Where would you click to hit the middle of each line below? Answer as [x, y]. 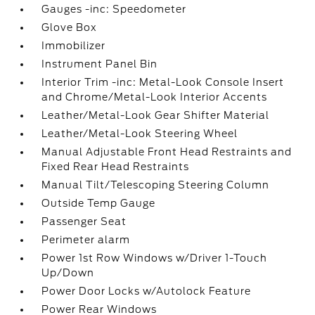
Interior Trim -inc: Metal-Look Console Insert [163, 82]
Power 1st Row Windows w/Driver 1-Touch [155, 258]
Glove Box [70, 27]
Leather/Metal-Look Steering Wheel [140, 134]
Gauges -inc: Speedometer [114, 9]
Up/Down [68, 273]
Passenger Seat [84, 221]
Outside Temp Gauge [99, 203]
